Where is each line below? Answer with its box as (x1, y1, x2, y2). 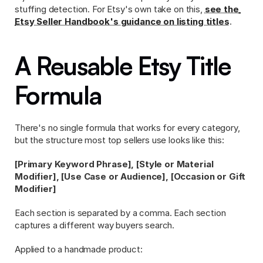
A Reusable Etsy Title (15, 50, 231, 81)
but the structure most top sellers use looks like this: (15, 134, 224, 146)
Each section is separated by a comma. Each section (15, 207, 226, 218)
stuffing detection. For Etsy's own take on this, (15, 4, 205, 15)
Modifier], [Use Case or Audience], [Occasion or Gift (15, 171, 246, 182)
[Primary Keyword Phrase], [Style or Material (15, 159, 214, 170)
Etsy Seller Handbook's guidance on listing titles (15, 16, 230, 27)
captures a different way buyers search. (15, 220, 175, 231)
